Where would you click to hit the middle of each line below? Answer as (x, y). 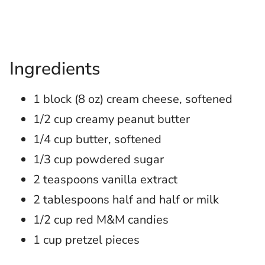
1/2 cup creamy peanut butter (112, 119)
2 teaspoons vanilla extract (105, 180)
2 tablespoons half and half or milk (126, 200)
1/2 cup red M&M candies (101, 220)
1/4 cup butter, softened (97, 139)
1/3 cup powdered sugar (98, 159)
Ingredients (55, 69)
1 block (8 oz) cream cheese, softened (133, 99)
